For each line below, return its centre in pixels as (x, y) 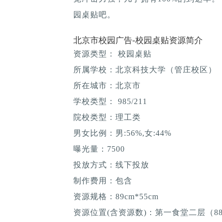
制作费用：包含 (103, 180)
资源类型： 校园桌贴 (112, 54)
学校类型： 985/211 (110, 101)
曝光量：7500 (99, 149)
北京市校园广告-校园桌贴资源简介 (138, 40)
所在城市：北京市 (107, 85)
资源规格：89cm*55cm (116, 196)
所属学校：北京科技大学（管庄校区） (145, 69)
